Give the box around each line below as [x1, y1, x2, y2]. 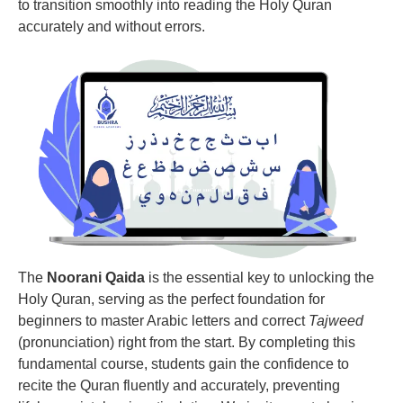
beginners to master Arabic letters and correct [18, 312, 309, 328]
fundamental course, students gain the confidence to [18, 355, 349, 372]
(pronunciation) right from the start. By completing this [18, 334, 355, 350]
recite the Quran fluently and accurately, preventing [18, 377, 340, 393]
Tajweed [309, 312, 363, 328]
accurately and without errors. [18, 19, 205, 34]
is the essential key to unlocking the [145, 269, 374, 285]
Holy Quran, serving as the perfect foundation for [18, 291, 325, 307]
